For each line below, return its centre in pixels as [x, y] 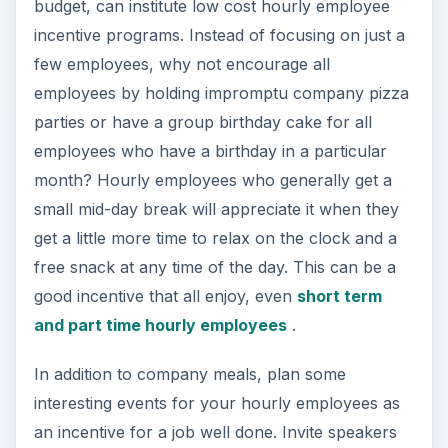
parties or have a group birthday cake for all [202, 122]
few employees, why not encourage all [181, 64]
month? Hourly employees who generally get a [212, 180]
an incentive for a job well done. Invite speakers [215, 432]
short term [339, 296]
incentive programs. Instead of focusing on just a [219, 35]
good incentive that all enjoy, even [165, 296]
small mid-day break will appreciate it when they [216, 209]
